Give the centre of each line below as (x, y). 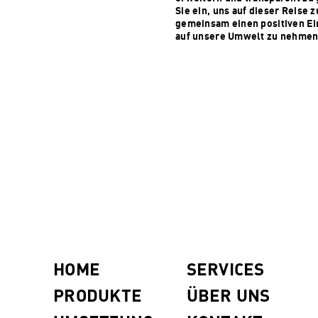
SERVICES (225, 269)
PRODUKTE (98, 295)
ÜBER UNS (228, 295)
